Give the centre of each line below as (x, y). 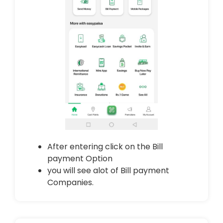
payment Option (80, 159)
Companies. (70, 183)
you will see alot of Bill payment (108, 171)
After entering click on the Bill (105, 147)
